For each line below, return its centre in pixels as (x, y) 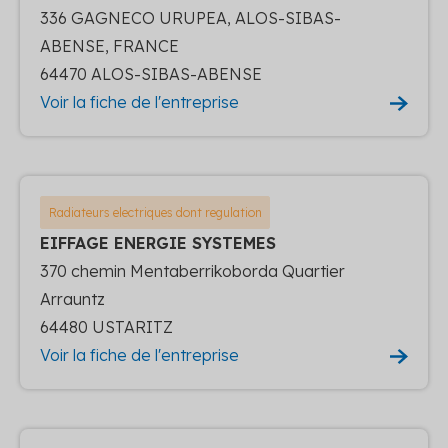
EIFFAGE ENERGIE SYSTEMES (158, 242)
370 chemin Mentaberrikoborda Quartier (192, 270)
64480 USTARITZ (106, 326)
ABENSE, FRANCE (109, 45)
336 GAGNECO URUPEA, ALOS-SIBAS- (190, 17)
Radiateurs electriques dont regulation (155, 212)
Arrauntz (72, 298)
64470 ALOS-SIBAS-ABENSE (151, 73)
